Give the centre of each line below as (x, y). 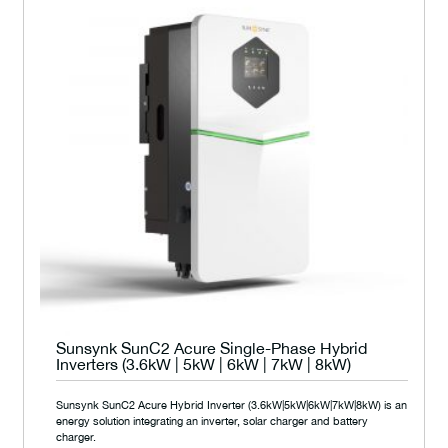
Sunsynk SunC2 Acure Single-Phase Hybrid (211, 348)
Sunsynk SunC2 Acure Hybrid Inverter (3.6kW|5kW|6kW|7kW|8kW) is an (231, 404)
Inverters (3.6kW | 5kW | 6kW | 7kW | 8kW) (203, 364)
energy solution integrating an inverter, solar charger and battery (212, 420)
